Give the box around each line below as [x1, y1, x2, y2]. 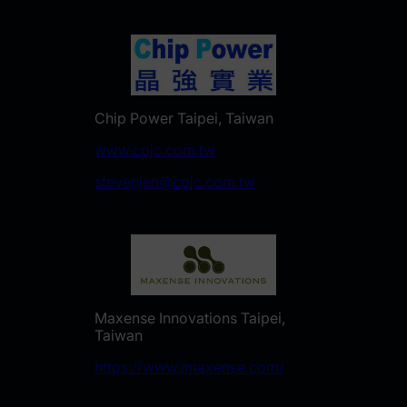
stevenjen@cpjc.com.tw [94, 173, 255, 192]
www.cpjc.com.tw [94, 141, 215, 160]
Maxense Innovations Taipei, [94, 308, 285, 327]
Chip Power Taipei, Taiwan [94, 109, 273, 128]
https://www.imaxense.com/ [94, 357, 284, 376]
